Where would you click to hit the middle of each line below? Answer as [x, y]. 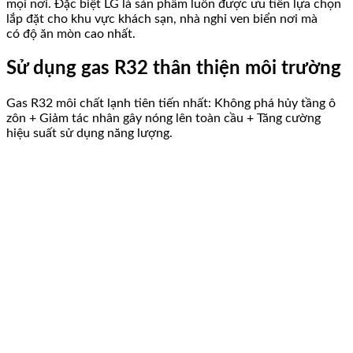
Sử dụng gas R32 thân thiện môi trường [174, 69]
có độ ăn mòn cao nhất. [71, 34]
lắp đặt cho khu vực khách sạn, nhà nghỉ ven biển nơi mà [162, 19]
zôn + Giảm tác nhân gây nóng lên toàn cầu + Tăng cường [163, 119]
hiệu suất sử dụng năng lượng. [89, 134]
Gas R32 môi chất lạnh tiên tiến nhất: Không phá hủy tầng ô [171, 104]
